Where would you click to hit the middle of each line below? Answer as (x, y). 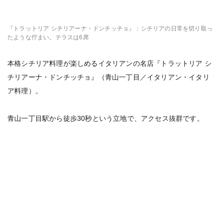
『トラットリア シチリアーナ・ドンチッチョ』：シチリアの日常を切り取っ (110, 28)
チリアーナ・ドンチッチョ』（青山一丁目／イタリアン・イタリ (109, 77)
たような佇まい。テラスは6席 (48, 37)
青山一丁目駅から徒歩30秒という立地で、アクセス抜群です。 (106, 118)
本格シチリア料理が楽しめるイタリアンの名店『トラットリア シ (110, 63)
